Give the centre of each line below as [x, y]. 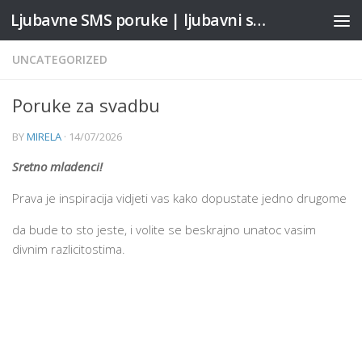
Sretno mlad [45, 166]
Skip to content [71, 24]
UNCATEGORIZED [60, 59]
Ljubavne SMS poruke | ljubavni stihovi [259, 20]
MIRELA [44, 137]
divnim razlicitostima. [69, 249]
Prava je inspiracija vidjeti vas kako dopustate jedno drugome [179, 198]
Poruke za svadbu [86, 105]
